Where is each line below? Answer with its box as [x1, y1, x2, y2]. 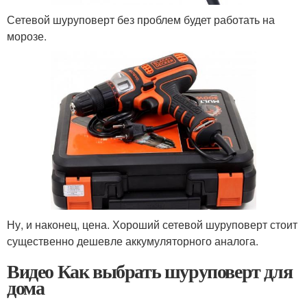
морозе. [7, 28, 47, 45]
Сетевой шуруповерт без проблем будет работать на [7, 12, 275, 28]
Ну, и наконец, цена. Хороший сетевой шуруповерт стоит [7, 216, 297, 232]
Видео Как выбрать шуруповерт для [7, 256, 293, 285]
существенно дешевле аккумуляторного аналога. [7, 232, 258, 249]
